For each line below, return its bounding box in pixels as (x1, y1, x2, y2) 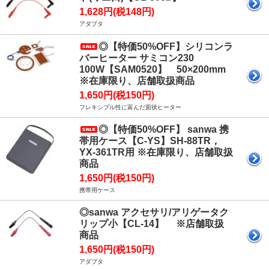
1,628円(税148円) (79, 7, 154, 17)
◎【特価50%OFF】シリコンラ (98, 41, 233, 52)
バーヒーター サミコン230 (79, 53, 194, 64)
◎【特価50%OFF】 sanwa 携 (98, 124, 229, 135)
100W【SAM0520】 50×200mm (79, 64, 226, 75)
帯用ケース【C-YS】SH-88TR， (79, 136, 220, 147)
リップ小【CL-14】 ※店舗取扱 (79, 219, 224, 229)
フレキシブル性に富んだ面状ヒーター (79, 104, 181, 111)
